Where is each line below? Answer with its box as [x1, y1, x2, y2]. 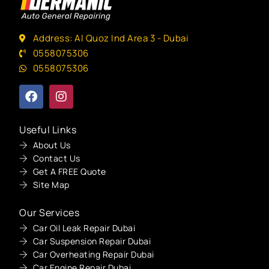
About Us [32, 139, 71, 151]
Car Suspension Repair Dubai [32, 235, 151, 247]
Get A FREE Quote [32, 166, 106, 178]
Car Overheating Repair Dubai [32, 249, 154, 261]
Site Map [32, 179, 70, 191]
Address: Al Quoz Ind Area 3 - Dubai [32, 32, 189, 45]
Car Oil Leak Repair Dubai [32, 222, 136, 234]
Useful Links [19, 123, 77, 137]
